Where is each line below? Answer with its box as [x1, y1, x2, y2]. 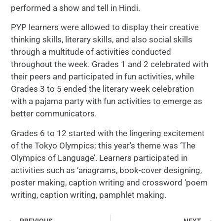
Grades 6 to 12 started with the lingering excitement [11, 128, 205, 138]
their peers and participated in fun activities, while [11, 72, 194, 82]
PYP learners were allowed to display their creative [11, 22, 199, 33]
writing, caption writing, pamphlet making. [11, 189, 166, 200]
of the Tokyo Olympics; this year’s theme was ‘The [11, 140, 195, 150]
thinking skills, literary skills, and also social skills [11, 35, 192, 45]
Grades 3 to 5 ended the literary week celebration [11, 84, 194, 94]
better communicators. [11, 109, 97, 119]
